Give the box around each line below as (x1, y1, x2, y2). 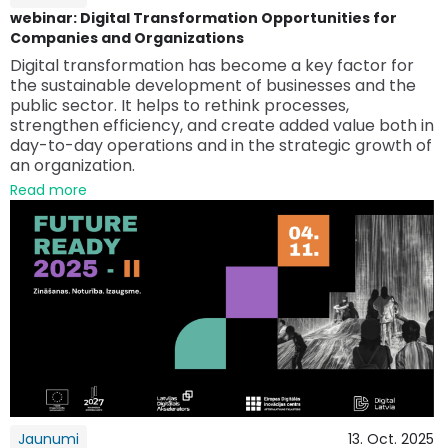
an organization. (10, 153, 135, 177)
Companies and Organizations (10, 27, 244, 48)
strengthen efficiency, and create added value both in (10, 113, 434, 137)
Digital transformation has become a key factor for (10, 53, 414, 77)
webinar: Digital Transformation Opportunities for (10, 7, 397, 28)
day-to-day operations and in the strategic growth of (10, 133, 432, 157)
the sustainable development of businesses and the (10, 73, 416, 97)
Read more (10, 179, 87, 200)
